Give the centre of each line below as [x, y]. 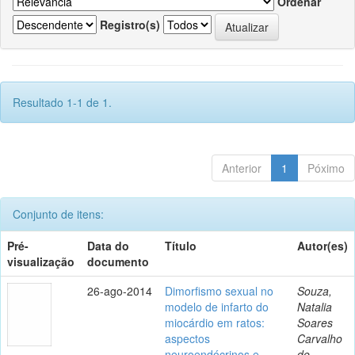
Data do [108, 245]
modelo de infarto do [217, 306]
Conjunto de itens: [58, 214]
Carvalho [320, 338]
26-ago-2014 [120, 290]
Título [181, 245]
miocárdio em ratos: [215, 322]
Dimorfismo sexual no [219, 290]
